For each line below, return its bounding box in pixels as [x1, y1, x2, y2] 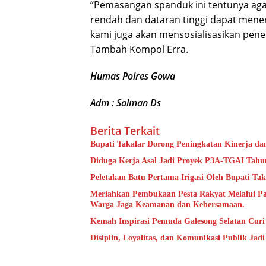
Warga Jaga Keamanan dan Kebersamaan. [90, 200, 245, 210]
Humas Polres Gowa [90, 69, 175, 83]
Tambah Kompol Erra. [90, 43, 188, 56]
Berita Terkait [90, 123, 160, 138]
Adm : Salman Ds [90, 96, 163, 110]
